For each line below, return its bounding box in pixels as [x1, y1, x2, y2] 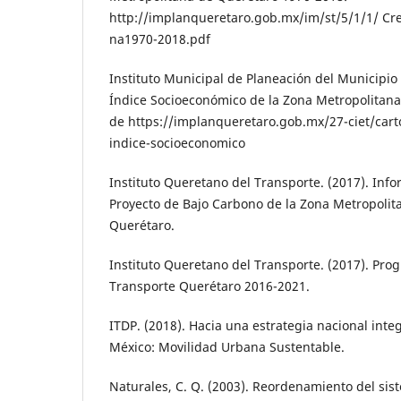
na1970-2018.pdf [109, 30, 210, 48]
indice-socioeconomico [109, 134, 245, 152]
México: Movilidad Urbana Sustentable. [109, 338, 345, 356]
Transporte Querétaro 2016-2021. [109, 277, 310, 295]
